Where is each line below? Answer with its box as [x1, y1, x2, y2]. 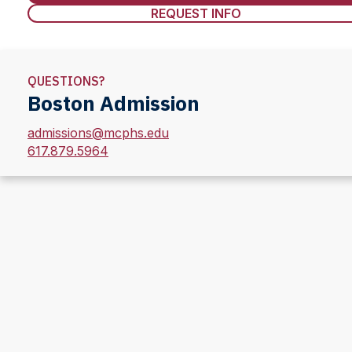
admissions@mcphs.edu [27, 125, 169, 141]
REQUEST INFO [150, 5, 241, 21]
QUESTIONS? [27, 73, 104, 89]
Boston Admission [27, 90, 200, 116]
